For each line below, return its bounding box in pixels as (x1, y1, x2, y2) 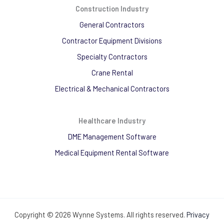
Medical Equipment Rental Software (55, 147, 169, 157)
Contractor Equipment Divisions (62, 35, 162, 45)
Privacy (186, 210, 209, 219)
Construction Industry (75, 3, 148, 13)
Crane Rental (91, 67, 133, 77)
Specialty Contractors (76, 51, 147, 61)
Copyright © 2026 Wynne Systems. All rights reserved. (14, 210, 186, 219)
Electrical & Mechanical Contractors (54, 83, 169, 93)
